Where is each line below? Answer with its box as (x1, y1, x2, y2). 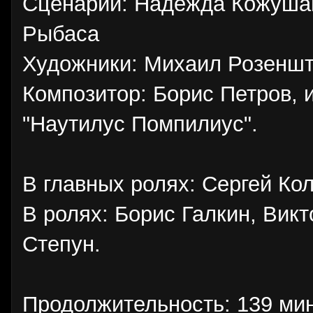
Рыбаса (22, 22, 99, 46)
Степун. (22, 232, 101, 256)
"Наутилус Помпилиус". (22, 112, 258, 136)
